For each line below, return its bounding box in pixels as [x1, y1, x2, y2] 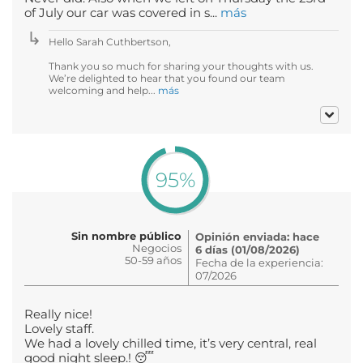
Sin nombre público [71, 228, 181, 242]
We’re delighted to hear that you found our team [49, 71, 285, 84]
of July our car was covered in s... [24, 5, 220, 20]
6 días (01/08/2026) [195, 242, 300, 256]
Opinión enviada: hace [195, 229, 319, 243]
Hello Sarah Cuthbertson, [49, 35, 171, 48]
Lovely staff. [24, 321, 94, 336]
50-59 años [125, 253, 181, 267]
